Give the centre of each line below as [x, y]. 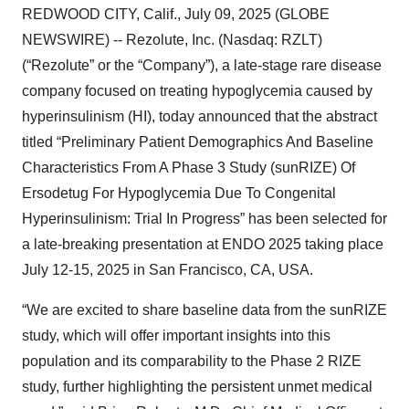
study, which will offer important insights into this [176, 336]
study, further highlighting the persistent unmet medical [197, 387]
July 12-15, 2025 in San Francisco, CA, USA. [168, 270]
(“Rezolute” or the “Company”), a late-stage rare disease [202, 65]
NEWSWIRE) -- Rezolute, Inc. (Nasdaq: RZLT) [172, 40]
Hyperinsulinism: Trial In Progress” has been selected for [204, 219]
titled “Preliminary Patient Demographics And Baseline [198, 142]
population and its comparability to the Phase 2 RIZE [192, 361]
